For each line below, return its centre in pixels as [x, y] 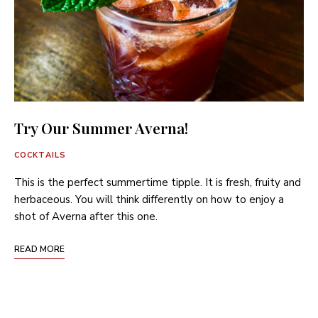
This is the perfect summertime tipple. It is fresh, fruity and [158, 182]
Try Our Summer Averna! [101, 127]
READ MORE [39, 249]
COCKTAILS [40, 155]
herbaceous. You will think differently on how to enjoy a [149, 199]
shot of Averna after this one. [86, 216]
